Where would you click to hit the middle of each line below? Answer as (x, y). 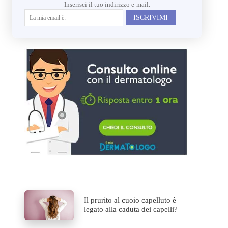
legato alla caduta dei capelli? (131, 209)
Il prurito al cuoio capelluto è (130, 200)
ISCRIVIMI (150, 17)
